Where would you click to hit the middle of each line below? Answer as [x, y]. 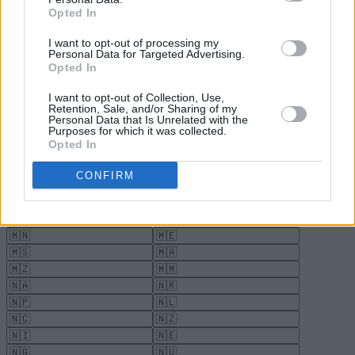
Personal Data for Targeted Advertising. [147, 54]
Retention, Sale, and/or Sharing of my [143, 109]
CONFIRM [105, 175]
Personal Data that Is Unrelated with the [148, 120]
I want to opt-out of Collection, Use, [136, 97]
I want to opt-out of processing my [134, 43]
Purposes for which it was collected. [137, 131]
